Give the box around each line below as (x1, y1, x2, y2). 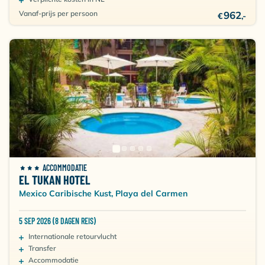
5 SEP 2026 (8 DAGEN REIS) (19, 216, 96, 226)
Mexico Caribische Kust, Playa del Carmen (19, 188, 188, 199)
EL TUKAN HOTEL (19, 173, 91, 187)
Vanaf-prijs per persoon (19, 9, 98, 18)
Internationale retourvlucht (28, 232, 117, 241)
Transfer (28, 244, 56, 253)
